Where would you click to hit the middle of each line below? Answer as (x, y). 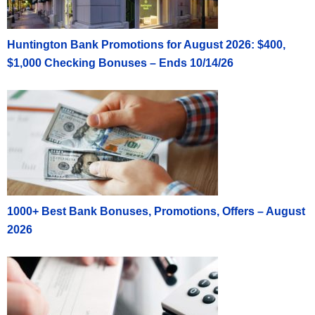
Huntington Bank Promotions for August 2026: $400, (146, 45)
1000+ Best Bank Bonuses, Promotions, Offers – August (156, 212)
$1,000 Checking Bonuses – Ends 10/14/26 (120, 63)
